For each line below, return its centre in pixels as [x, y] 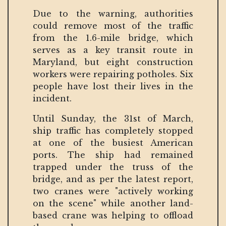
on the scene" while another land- [113, 203]
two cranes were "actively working [113, 191]
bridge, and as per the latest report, [113, 179]
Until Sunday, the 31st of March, [113, 118]
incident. [52, 98]
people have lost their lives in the [113, 86]
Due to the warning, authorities [113, 13]
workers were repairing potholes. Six [113, 74]
